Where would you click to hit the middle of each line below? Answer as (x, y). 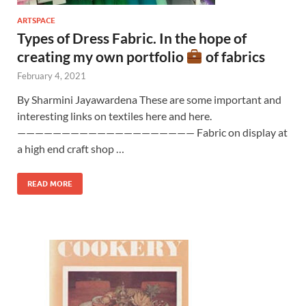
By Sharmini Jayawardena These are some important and (149, 99)
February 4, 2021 (52, 75)
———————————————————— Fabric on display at (152, 132)
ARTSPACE (36, 20)
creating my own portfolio (102, 56)
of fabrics (234, 56)
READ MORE (50, 183)
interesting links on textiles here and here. (114, 115)
